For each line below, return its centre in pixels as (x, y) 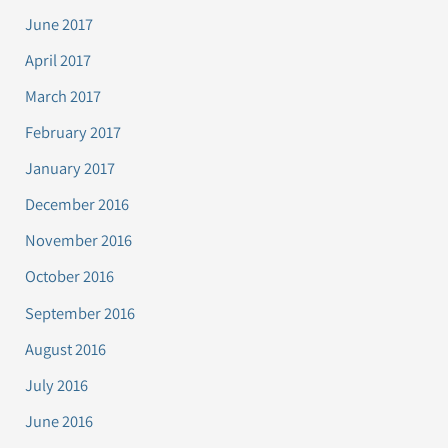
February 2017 (73, 132)
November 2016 (79, 240)
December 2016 (77, 204)
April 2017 (58, 59)
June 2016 (59, 420)
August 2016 (66, 348)
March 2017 (63, 96)
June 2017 (59, 23)
